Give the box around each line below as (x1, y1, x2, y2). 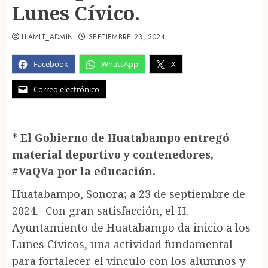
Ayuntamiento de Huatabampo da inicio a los (12, 220, 251, 234)
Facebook (33, 59, 68, 69)
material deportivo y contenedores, (12, 147, 214, 162)
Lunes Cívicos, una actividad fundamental (12, 237, 233, 251)
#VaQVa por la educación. (12, 164, 156, 178)
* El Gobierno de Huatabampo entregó (12, 130, 229, 145)
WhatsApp (101, 59, 138, 69)
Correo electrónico (33, 84, 99, 95)
